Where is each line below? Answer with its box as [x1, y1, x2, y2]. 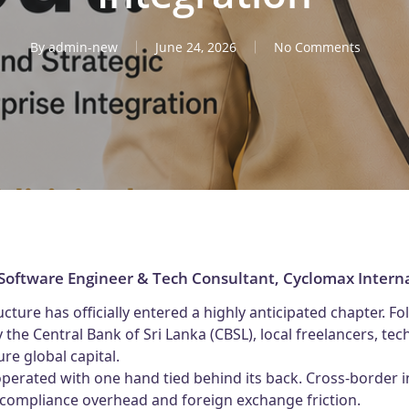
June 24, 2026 [155, 37, 236, 56]
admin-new [48, 37, 118, 56]
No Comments [274, 37, 361, 56]
